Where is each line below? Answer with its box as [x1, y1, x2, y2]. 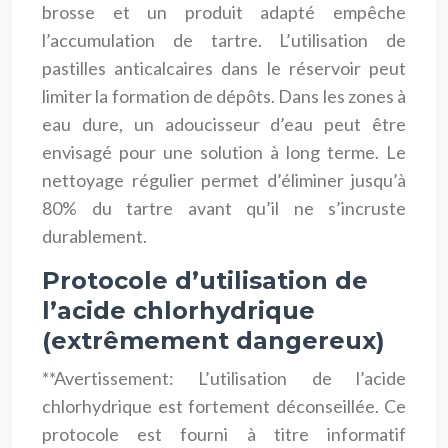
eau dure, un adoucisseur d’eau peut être [42, 112, 406, 135]
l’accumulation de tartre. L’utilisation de [42, 28, 406, 51]
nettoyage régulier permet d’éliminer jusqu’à [42, 168, 406, 191]
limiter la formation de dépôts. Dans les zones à [42, 84, 406, 107]
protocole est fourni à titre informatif [42, 422, 406, 445]
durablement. [42, 224, 147, 247]
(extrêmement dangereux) [42, 325, 385, 355]
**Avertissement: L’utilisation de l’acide [42, 366, 406, 389]
